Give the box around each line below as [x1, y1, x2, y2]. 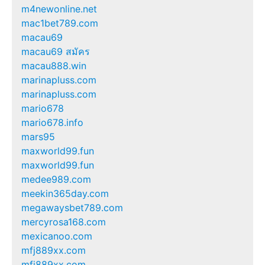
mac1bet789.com [21, 17, 98, 29]
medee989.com [21, 173, 91, 185]
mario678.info [21, 116, 83, 128]
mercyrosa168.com [21, 215, 106, 228]
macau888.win [21, 59, 86, 72]
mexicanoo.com [21, 230, 92, 242]
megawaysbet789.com [21, 201, 123, 214]
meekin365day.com [21, 187, 109, 199]
